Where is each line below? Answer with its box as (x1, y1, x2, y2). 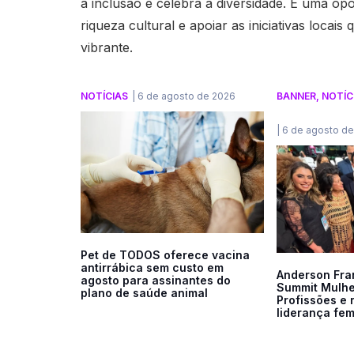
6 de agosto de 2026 (137, 89, 235, 102)
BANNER (276, 89, 316, 102)
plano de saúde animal (81, 286, 208, 300)
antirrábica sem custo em (81, 261, 224, 275)
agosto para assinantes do (81, 273, 231, 288)
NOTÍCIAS (81, 89, 128, 102)
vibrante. (81, 39, 133, 55)
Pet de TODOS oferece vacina (81, 248, 250, 262)
